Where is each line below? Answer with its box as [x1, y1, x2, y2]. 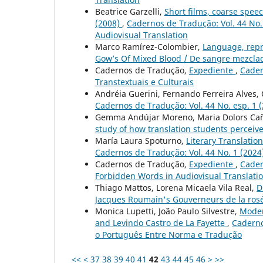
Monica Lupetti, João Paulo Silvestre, [95, 205, 240, 217]
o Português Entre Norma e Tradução [95, 229, 242, 241]
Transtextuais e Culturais [95, 76, 194, 88]
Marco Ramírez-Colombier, [95, 41, 203, 53]
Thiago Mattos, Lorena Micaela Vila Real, [95, 182, 257, 194]
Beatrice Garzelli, [95, 6, 164, 18]
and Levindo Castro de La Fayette [95, 217, 227, 229]
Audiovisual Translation [95, 29, 188, 41]
